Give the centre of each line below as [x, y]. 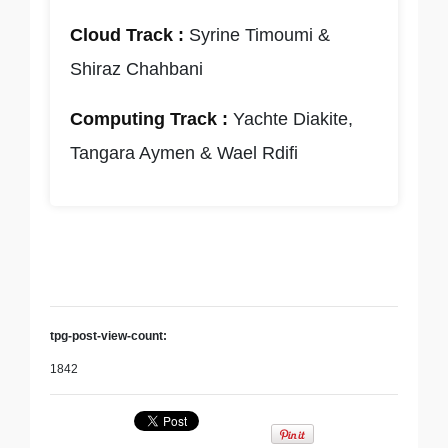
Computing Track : [149, 119]
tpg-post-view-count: [109, 336]
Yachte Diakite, [291, 119]
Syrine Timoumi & [257, 35]
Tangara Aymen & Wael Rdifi [184, 153]
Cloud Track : [127, 35]
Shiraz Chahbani [137, 69]
